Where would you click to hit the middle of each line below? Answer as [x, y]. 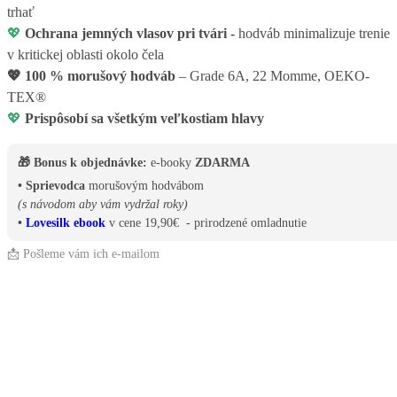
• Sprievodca [51, 186]
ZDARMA [222, 163]
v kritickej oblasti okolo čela [86, 55]
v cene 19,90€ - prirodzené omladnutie [206, 223]
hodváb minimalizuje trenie [312, 34]
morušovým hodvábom [144, 186]
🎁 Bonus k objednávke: [82, 163]
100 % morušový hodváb [100, 76]
